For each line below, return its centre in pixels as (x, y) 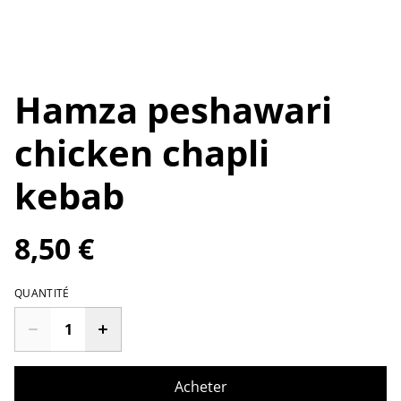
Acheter (200, 387)
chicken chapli (142, 153)
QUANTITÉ (42, 294)
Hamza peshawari (173, 110)
